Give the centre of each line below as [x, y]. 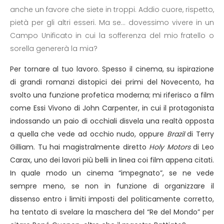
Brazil [175, 134]
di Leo [202, 147]
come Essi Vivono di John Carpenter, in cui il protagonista [112, 108]
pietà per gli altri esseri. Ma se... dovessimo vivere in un [112, 22]
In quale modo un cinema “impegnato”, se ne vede [112, 173]
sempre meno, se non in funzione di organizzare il [112, 186]
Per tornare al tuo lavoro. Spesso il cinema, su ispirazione [112, 69]
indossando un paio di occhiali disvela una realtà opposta [112, 121]
